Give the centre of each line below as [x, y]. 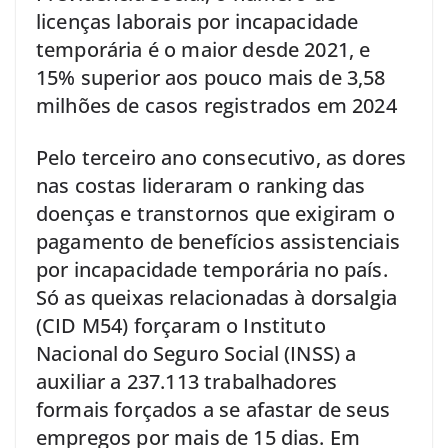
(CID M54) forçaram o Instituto [181, 325]
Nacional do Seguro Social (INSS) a [196, 353]
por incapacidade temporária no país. [212, 269]
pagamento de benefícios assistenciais [218, 241]
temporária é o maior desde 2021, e [203, 49]
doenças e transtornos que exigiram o [215, 213]
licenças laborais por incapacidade [197, 21]
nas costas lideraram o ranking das [201, 185]
